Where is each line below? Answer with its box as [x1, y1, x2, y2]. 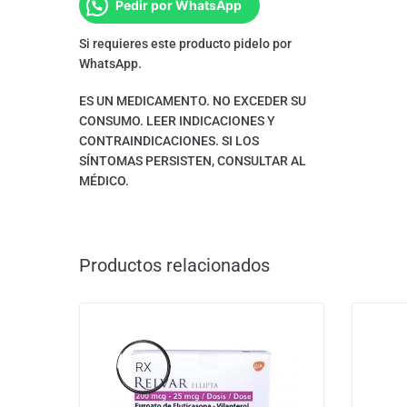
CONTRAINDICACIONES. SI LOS [79, 134, 259, 149]
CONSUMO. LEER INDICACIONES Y [79, 114, 275, 129]
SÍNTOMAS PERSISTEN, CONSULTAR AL [79, 154, 306, 169]
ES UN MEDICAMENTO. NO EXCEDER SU [79, 94, 306, 109]
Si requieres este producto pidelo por [79, 36, 292, 52]
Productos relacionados [79, 254, 270, 277]
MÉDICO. [79, 174, 129, 189]
